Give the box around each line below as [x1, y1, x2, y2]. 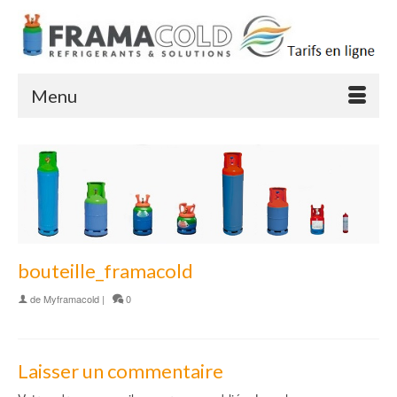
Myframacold [43, 291, 99, 306]
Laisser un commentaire [18, 358, 223, 383]
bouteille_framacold [18, 258, 193, 283]
